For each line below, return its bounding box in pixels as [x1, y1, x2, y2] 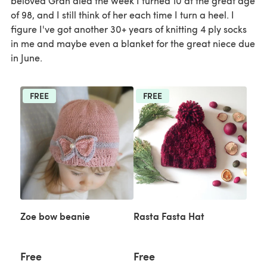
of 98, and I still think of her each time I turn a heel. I [11, 8, 234, 21]
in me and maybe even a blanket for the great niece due [11, 36, 255, 49]
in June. [11, 51, 42, 64]
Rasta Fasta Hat [133, 209, 204, 223]
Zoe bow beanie [20, 209, 90, 223]
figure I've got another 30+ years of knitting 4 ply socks [11, 22, 247, 35]
